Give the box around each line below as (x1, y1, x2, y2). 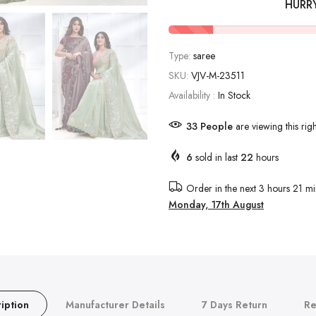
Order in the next (186, 181, 259, 196)
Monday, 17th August (169, 197, 264, 212)
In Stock (218, 88, 250, 103)
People (201, 119, 233, 134)
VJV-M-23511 (191, 68, 245, 83)
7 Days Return (202, 298, 267, 312)
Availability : (169, 88, 218, 103)
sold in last (193, 150, 241, 165)
